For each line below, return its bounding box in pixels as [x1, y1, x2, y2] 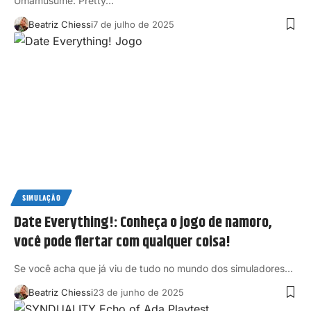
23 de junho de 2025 [92, 286, 184, 298]
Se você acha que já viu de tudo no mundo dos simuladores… [14, 262, 293, 274]
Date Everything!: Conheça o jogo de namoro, [14, 210, 272, 235]
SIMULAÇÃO [22, 192, 61, 203]
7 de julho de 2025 [92, 19, 174, 31]
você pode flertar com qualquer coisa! [14, 230, 230, 254]
